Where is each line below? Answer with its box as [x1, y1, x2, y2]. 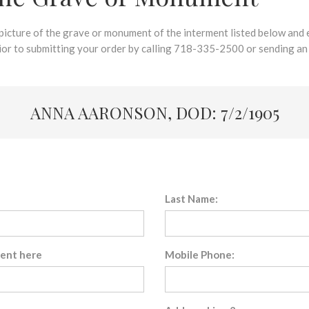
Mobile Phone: [165, 248, 235, 261]
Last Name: [165, 192, 218, 205]
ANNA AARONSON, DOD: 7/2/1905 [30, 101, 279, 123]
